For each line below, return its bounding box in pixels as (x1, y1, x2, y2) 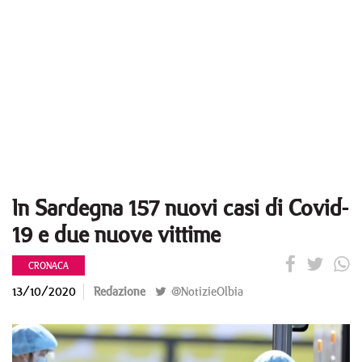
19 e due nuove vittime (12, 218, 221, 250)
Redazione (94, 283, 145, 300)
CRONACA (28, 259, 69, 272)
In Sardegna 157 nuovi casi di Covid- (12, 192, 348, 223)
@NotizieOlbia (168, 283, 243, 300)
